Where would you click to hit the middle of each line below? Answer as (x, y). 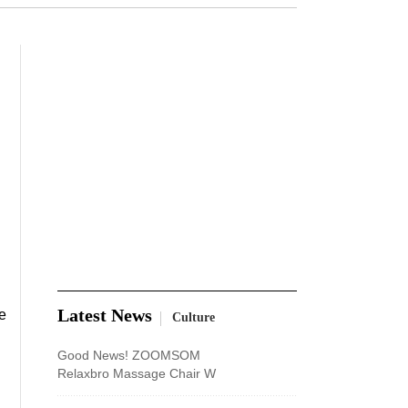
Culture (192, 317)
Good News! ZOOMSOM (129, 355)
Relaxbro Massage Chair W (137, 373)
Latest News (105, 315)
